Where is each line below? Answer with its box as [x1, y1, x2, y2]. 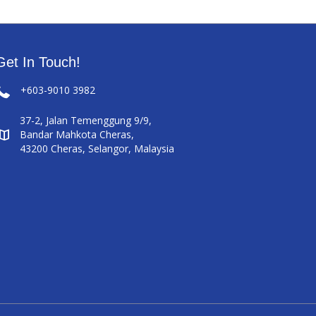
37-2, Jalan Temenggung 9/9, [20, 114, 152, 128]
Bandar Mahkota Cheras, [20, 128, 135, 142]
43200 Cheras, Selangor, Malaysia [20, 142, 175, 156]
